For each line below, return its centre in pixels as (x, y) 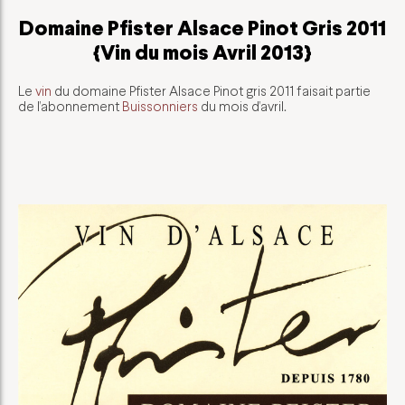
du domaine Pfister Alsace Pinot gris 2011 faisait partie (211, 91)
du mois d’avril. (242, 106)
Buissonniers (160, 106)
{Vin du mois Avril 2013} (202, 52)
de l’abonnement (70, 106)
